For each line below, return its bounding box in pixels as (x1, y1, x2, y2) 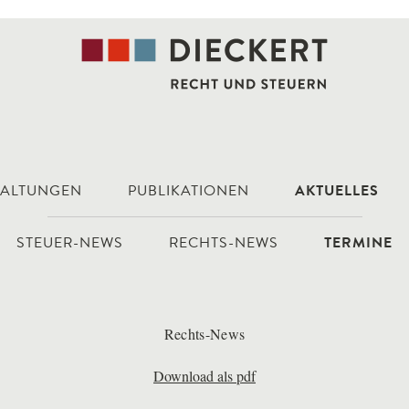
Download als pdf (153, 366, 256, 385)
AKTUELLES (295, 184, 379, 199)
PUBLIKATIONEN (128, 184, 249, 199)
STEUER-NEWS (16, 236, 123, 251)
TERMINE (324, 236, 393, 251)
